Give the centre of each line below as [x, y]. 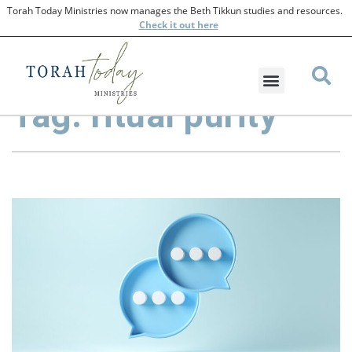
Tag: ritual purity [145, 115]
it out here [192, 25]
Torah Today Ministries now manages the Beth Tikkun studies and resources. [176, 11]
